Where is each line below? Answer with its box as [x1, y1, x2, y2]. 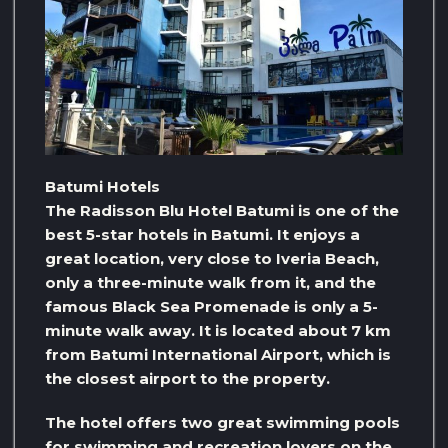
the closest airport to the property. [45, 369, 330, 389]
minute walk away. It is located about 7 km [45, 321, 391, 341]
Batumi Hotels [45, 177, 160, 197]
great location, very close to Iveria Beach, [45, 249, 379, 269]
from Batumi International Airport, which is [45, 345, 391, 365]
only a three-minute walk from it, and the [45, 273, 376, 293]
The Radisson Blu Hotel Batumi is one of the [45, 201, 399, 221]
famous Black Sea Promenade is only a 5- [45, 297, 378, 317]
